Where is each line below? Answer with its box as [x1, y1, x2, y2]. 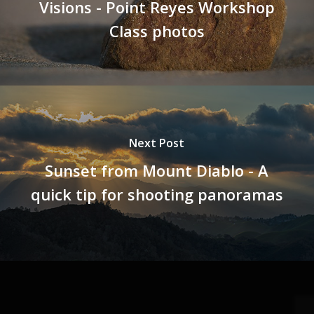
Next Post [129, 135, 185, 151]
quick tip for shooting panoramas [30, 184, 283, 205]
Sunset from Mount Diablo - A [45, 160, 269, 182]
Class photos [109, 20, 205, 42]
